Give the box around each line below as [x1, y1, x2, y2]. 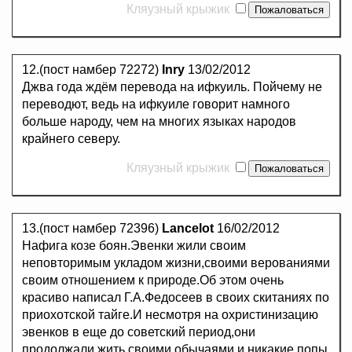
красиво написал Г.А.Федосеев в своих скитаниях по [22, 291, 329, 305]
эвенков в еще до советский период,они [22, 325, 255, 339]
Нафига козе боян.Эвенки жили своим [22, 239, 246, 253]
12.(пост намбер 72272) [22, 63, 162, 77]
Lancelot [162, 222, 214, 236]
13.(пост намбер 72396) [22, 222, 162, 236]
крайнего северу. [22, 132, 120, 146]
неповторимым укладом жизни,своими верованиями [22, 256, 330, 270]
